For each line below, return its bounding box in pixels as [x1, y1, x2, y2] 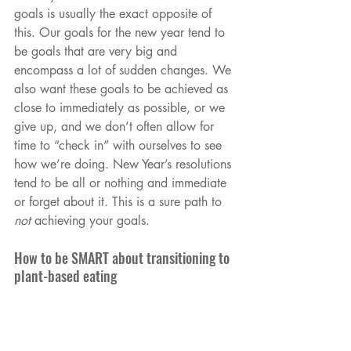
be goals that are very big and [14, 42, 181, 60]
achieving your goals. [31, 212, 150, 229]
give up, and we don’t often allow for [14, 118, 218, 135]
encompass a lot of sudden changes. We [14, 61, 235, 78]
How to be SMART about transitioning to [14, 247, 233, 268]
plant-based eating [14, 265, 117, 286]
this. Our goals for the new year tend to [14, 24, 229, 41]
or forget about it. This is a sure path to [14, 193, 226, 210]
